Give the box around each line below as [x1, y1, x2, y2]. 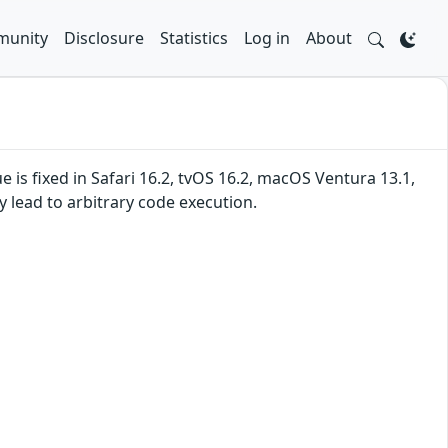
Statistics [160, 27, 228, 49]
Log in [244, 27, 290, 49]
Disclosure [64, 27, 144, 49]
